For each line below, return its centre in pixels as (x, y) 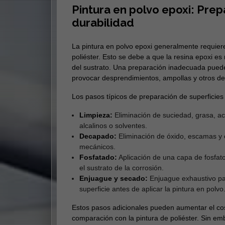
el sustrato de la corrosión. (121, 168)
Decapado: (98, 136)
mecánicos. (97, 147)
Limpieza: (96, 115)
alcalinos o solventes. (113, 126)
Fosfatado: (98, 157)
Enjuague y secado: (113, 179)
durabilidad (103, 23)
